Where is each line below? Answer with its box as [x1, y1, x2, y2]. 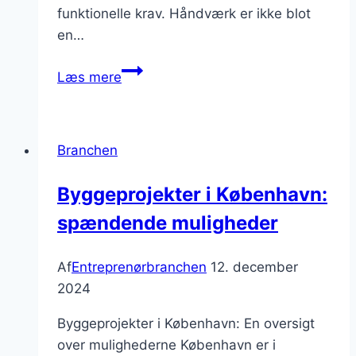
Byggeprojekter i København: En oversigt [57, 315, 315, 332]
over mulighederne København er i [57, 337, 276, 354]
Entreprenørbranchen [72, 259, 207, 276]
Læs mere [57, 69, 122, 86]
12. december [211, 259, 298, 276]
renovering [121, 147, 188, 164]
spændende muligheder [57, 211, 278, 235]
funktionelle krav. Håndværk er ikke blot [57, 6, 311, 22]
